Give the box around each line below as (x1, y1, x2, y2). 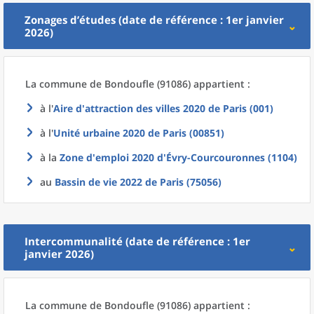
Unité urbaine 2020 (53, 126, 145, 139)
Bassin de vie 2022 (55, 175, 142, 189)
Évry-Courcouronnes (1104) (166, 151, 297, 164)
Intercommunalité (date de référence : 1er (25, 234, 250, 248)
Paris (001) (223, 102, 273, 115)
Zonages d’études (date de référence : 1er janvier (25, 13, 284, 27)
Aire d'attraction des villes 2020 (53, 102, 205, 115)
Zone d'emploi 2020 (60, 151, 154, 164)
